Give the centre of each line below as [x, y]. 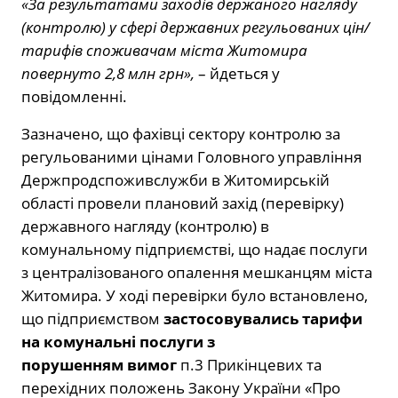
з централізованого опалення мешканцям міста [197, 272]
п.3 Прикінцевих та [249, 364]
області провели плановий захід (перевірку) [183, 203]
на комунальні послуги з [118, 341]
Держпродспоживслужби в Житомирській [175, 179]
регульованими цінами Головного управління [191, 156]
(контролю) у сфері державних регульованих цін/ [195, 27]
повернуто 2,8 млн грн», [108, 73]
